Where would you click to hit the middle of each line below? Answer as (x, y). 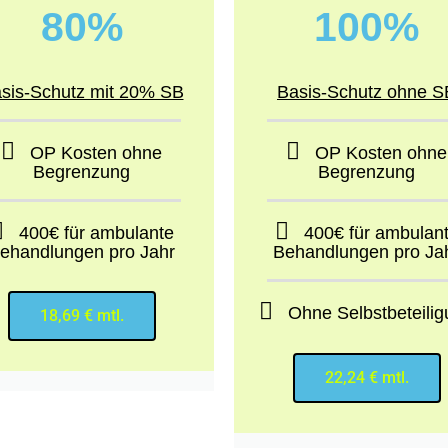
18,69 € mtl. (81, 315)
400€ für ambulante (96, 232)
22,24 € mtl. (366, 377)
